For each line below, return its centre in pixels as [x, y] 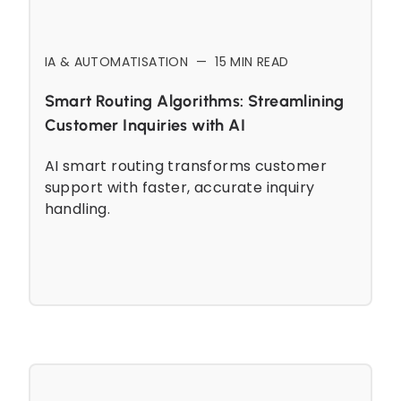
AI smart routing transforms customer [185, 166]
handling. [77, 209]
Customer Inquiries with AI [145, 125]
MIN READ [258, 61]
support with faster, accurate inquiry [179, 187]
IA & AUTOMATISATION [116, 61]
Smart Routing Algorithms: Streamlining [194, 101]
